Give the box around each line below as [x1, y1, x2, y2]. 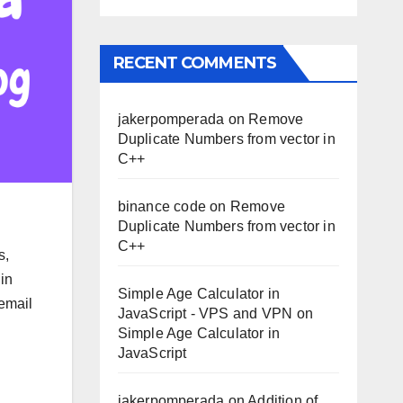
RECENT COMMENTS [112, 53, 276, 73]
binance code [117, 199, 206, 214]
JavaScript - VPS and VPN [117, 306, 293, 321]
